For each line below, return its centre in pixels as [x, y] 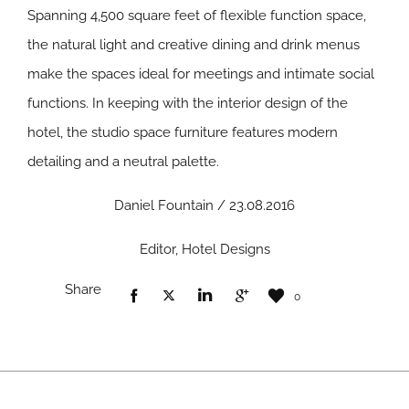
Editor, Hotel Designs [204, 249]
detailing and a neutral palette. [123, 161]
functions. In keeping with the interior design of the [188, 103]
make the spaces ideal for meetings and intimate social [201, 73]
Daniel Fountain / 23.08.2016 [204, 205]
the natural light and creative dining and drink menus [194, 44]
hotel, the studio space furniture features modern [183, 132]
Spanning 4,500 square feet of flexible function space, [197, 15]
